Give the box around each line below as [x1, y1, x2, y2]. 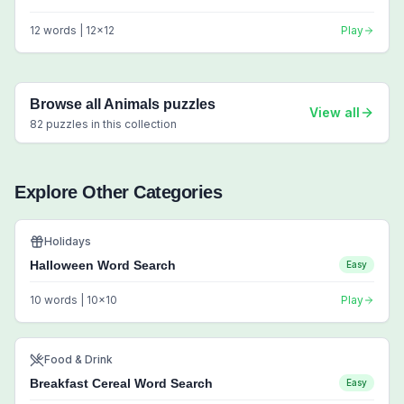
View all [309, 105, 360, 120]
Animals [104, 96, 160, 112]
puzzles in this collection [43, 117, 177, 131]
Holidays [44, 234, 91, 248]
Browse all [30, 96, 104, 112]
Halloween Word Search [30, 258, 176, 272]
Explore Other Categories [14, 182, 222, 202]
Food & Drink [44, 353, 113, 366]
